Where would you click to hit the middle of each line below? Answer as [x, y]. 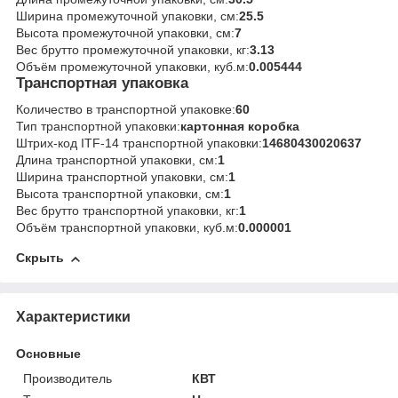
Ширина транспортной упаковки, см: [122, 177]
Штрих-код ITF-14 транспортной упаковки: [139, 143]
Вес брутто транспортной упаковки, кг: [127, 211]
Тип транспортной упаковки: [98, 127]
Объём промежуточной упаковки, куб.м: [132, 66]
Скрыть [40, 258]
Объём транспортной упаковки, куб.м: [127, 228]
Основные [48, 353]
